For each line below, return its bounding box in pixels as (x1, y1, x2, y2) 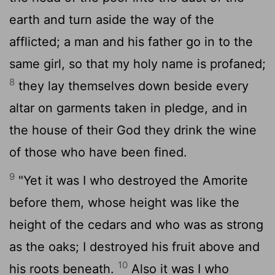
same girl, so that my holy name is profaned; (9, 56, 266, 71)
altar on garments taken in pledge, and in (9, 100, 247, 115)
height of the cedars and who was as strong (9, 217, 263, 232)
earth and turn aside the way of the (9, 12, 214, 27)
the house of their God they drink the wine (9, 122, 257, 137)
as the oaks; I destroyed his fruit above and (9, 239, 260, 254)
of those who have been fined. (9, 144, 187, 160)
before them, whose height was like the (9, 195, 239, 210)
